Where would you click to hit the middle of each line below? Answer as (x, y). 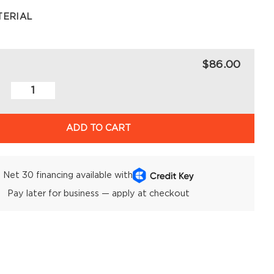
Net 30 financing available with (68, 175)
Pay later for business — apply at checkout (98, 193)
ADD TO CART (98, 128)
